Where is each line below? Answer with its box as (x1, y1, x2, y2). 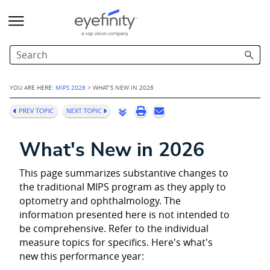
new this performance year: (19, 250, 144, 263)
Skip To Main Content (89, 11, 181, 22)
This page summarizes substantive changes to (19, 166, 228, 180)
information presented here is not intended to (19, 208, 230, 222)
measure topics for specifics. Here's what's (19, 236, 213, 250)
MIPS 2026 (55, 83, 86, 92)
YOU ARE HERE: (10, 83, 55, 92)
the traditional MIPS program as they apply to (19, 180, 226, 194)
